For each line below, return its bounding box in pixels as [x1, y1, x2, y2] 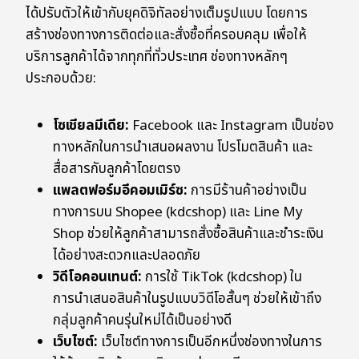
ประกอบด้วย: [26, 68, 96, 90]
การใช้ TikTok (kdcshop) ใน [142, 267, 302, 288]
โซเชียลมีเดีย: [53, 115, 129, 137]
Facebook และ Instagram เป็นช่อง [129, 115, 333, 137]
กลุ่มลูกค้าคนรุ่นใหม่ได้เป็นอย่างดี [53, 310, 232, 332]
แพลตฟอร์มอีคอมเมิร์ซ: [53, 180, 188, 202]
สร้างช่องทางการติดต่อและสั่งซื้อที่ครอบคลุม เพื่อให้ [26, 25, 307, 46]
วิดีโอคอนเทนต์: [53, 267, 142, 288]
